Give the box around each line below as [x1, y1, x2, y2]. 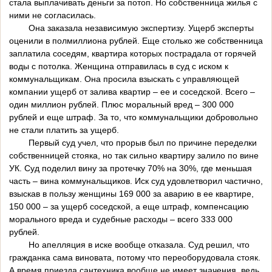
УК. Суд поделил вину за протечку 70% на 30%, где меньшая [9, 163, 252, 174]
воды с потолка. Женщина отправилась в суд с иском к [9, 61, 228, 72]
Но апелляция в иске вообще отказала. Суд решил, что [9, 240, 250, 250]
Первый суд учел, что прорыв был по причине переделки [9, 138, 257, 148]
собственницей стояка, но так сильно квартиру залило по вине [9, 151, 259, 161]
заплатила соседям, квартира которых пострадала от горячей [9, 49, 256, 59]
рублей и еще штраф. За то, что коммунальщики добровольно [9, 112, 258, 123]
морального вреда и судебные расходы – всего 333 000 [9, 214, 233, 225]
